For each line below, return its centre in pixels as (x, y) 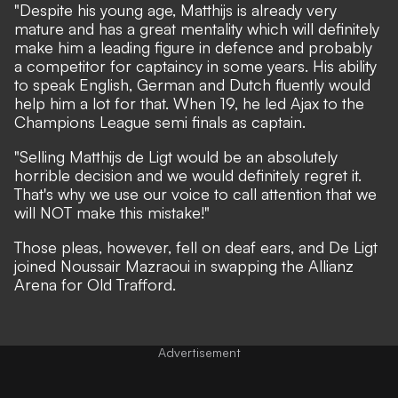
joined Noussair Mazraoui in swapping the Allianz (184, 265)
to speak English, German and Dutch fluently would (192, 84)
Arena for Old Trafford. (95, 284)
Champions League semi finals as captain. (160, 121)
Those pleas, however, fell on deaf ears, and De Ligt (196, 247)
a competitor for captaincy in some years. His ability (195, 65)
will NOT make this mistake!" (112, 212)
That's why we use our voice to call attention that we (195, 193)
